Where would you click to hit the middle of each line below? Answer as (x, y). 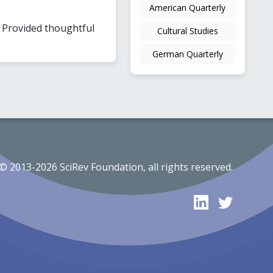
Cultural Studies (187, 30)
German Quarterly (187, 54)
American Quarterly (188, 7)
